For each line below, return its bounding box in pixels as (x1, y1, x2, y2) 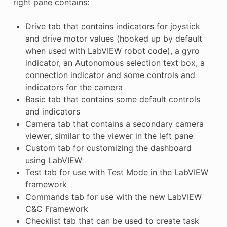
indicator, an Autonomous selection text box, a (25, 58, 205, 68)
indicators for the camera (25, 82, 123, 93)
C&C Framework (25, 204, 88, 214)
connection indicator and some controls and (25, 70, 195, 81)
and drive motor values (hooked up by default (25, 33, 202, 44)
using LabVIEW (25, 155, 82, 166)
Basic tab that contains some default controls (25, 94, 200, 105)
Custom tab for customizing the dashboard (25, 143, 192, 154)
